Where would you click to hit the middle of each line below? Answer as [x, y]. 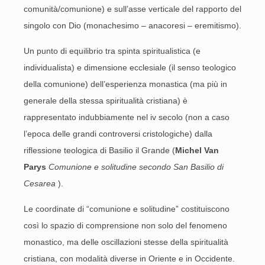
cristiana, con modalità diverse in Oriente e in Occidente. [129, 258]
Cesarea [40, 183]
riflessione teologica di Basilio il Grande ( [99, 150]
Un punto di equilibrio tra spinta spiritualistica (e [112, 51]
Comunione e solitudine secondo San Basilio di [136, 167]
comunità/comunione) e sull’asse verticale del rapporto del [132, 9]
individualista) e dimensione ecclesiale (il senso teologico [130, 67]
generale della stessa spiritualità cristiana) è [106, 101]
